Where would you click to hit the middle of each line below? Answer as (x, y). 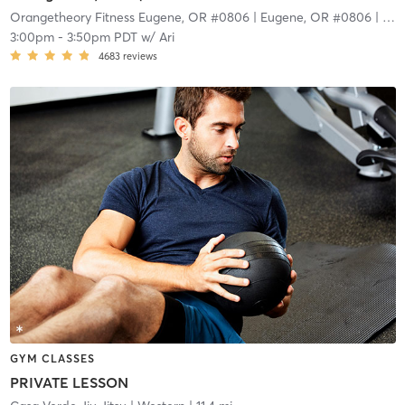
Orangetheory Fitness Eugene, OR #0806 (129, 17)
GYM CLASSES (52, 359)
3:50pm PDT (102, 37)
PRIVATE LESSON (69, 382)
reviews (140, 56)
